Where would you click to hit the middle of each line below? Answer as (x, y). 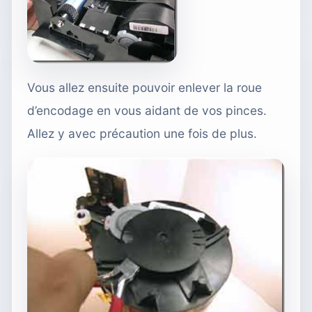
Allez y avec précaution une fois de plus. (142, 134)
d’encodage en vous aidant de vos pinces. (147, 111)
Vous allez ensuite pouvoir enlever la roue (145, 88)
